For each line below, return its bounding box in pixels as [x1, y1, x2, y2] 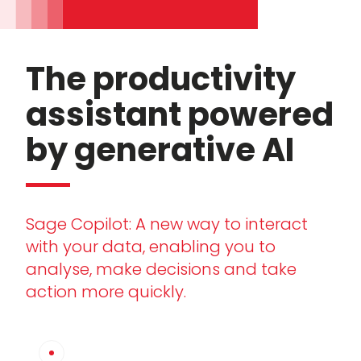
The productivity [26, 56, 296, 102]
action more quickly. [26, 280, 186, 304]
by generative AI [26, 127, 294, 173]
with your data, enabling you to [26, 235, 276, 259]
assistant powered [26, 92, 334, 138]
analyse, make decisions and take [26, 258, 297, 281]
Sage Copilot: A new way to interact [26, 213, 308, 236]
